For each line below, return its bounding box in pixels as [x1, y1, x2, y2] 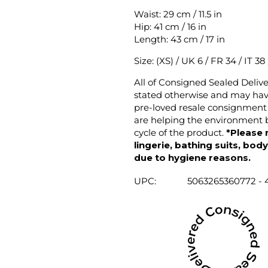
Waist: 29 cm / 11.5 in [134, 8, 222, 20]
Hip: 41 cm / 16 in [134, 20, 206, 32]
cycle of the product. [134, 126, 226, 138]
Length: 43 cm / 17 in [134, 33, 225, 45]
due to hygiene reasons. [134, 151, 251, 163]
